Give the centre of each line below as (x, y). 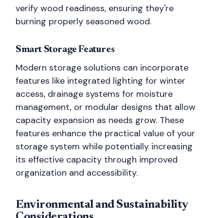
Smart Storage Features (65, 50)
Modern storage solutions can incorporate (102, 68)
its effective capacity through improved (97, 160)
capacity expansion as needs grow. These (100, 120)
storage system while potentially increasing (104, 146)
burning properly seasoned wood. (83, 21)
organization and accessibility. (77, 173)
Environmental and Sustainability (102, 205)
